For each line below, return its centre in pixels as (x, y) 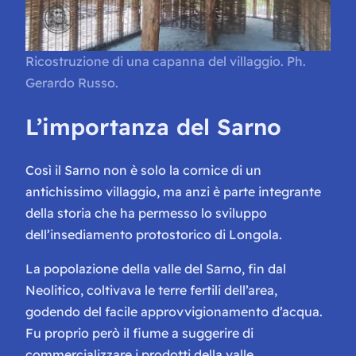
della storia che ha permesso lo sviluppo (146, 213)
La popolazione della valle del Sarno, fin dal (156, 269)
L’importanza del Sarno (153, 126)
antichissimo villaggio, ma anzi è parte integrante (173, 192)
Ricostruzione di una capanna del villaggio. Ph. (166, 61)
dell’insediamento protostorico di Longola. (154, 235)
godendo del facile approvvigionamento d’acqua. (174, 312)
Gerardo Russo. (72, 82)
